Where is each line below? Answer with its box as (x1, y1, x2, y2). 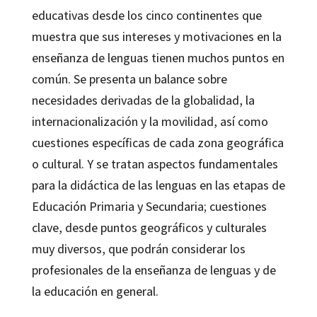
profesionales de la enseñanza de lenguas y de (31, 262, 276, 279)
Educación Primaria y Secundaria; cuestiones (31, 198, 267, 215)
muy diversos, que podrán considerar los (31, 241, 246, 258)
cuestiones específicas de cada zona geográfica (31, 134, 284, 151)
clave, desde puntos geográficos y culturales (31, 219, 267, 236)
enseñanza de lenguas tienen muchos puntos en (31, 50, 284, 67)
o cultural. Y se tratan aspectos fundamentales (31, 156, 278, 173)
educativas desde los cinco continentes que (31, 7, 262, 24)
